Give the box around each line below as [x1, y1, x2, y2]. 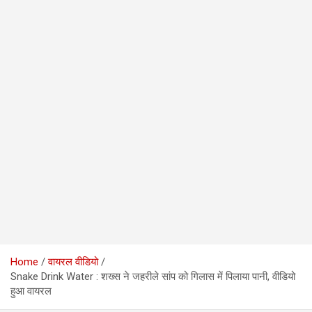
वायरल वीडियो [48, 255, 98, 268]
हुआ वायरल [10, 284, 52, 297]
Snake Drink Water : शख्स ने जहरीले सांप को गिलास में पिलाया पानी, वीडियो [10, 270, 295, 283]
